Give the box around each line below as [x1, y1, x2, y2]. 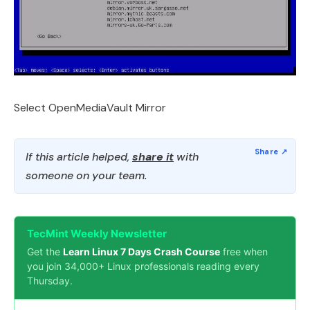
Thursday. [27, 275, 73, 286]
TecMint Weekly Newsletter [27, 227, 167, 240]
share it [132, 149, 174, 164]
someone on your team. [26, 168, 147, 183]
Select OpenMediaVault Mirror [14, 100, 166, 115]
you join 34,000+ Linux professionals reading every [27, 260, 259, 272]
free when [220, 246, 268, 257]
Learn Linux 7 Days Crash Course [63, 246, 220, 257]
